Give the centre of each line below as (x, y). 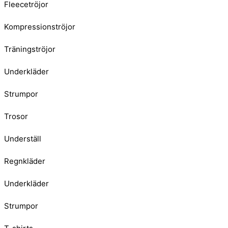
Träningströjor (30, 49)
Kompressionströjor (40, 27)
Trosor (16, 117)
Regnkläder (25, 161)
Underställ (23, 139)
